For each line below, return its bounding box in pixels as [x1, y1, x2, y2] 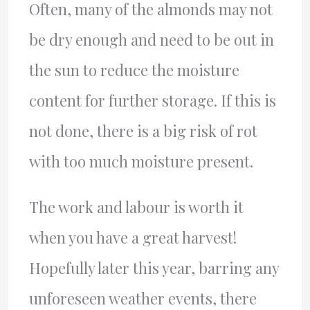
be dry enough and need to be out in [28, 29, 274, 51]
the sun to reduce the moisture [28, 60, 239, 81]
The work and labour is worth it [28, 197, 244, 218]
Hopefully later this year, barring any [28, 257, 279, 279]
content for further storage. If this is [28, 90, 276, 111]
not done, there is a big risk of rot [28, 120, 257, 142]
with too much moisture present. [28, 151, 253, 172]
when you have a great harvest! [28, 227, 237, 248]
